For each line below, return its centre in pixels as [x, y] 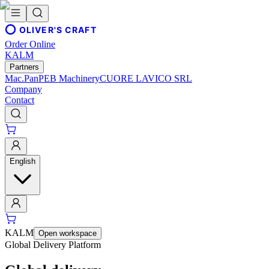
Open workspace [68, 233]
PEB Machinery [69, 78]
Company [23, 89]
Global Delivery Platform [53, 245]
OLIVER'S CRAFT [58, 29]
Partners [24, 67]
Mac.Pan [22, 78]
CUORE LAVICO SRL [146, 78]
